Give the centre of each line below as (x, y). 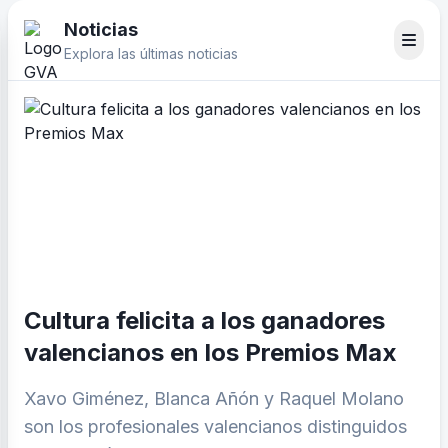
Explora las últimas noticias (151, 53)
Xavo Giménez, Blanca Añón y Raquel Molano (214, 398)
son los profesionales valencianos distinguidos (215, 426)
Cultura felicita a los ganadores (204, 320)
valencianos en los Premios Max (210, 352)
